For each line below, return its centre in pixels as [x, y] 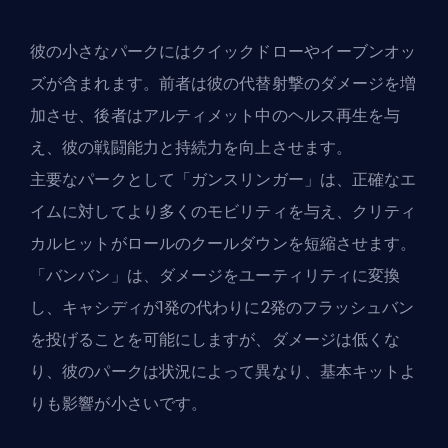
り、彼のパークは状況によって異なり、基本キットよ [223, 371]
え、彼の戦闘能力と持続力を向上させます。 [191, 147]
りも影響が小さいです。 [119, 403]
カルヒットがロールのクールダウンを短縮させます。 [223, 243]
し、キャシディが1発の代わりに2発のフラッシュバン [222, 307]
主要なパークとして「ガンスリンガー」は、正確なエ [223, 179]
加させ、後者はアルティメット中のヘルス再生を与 [215, 115]
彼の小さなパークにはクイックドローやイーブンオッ [223, 51]
